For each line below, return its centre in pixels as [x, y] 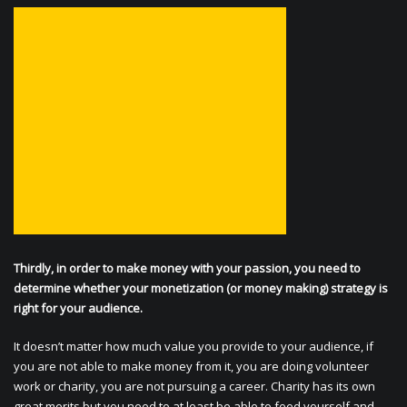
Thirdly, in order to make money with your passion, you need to [187, 268]
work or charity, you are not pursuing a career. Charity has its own [194, 387]
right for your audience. [78, 308]
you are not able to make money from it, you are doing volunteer [191, 367]
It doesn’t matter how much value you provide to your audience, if [194, 347]
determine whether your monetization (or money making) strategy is [201, 288]
